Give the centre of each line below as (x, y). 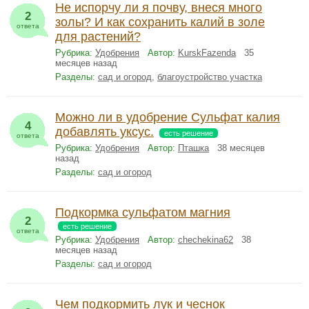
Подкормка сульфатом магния (143, 212)
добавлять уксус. (104, 132)
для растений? (98, 37)
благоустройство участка (210, 77)
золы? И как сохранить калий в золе (160, 22)
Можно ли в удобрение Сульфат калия (168, 117)
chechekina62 (206, 240)
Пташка (193, 148)
